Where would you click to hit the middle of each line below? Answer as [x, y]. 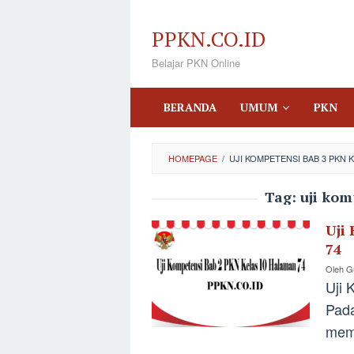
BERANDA [190, 107]
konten [151, 55]
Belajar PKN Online [196, 63]
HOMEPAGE [193, 158]
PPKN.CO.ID [209, 39]
